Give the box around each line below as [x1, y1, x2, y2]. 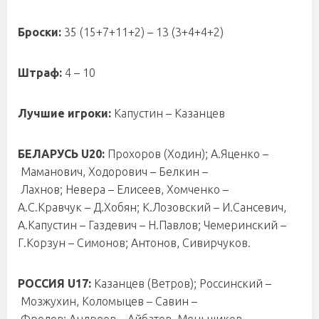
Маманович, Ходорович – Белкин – [18, 165, 208, 178]
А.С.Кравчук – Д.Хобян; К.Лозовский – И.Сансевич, [18, 201, 286, 214]
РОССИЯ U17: [18, 277, 94, 290]
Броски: [18, 26, 61, 38]
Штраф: [18, 66, 62, 79]
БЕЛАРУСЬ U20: [18, 147, 108, 160]
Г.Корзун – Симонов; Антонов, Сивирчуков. [18, 236, 251, 249]
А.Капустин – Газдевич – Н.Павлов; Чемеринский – [18, 219, 286, 231]
